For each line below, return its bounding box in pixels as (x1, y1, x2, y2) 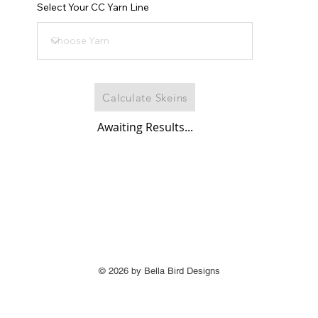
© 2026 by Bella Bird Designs (99, 265, 220, 276)
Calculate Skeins (102, 90, 187, 104)
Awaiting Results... (97, 119, 193, 135)
